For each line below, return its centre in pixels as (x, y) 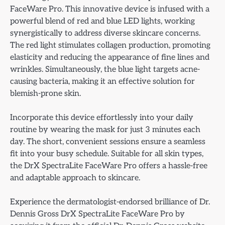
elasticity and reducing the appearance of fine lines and (110, 57)
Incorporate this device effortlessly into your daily (102, 117)
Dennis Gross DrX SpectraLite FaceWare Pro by (97, 214)
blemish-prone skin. (45, 93)
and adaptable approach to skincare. (75, 178)
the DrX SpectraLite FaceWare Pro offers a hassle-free (109, 165)
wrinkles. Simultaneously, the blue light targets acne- (105, 69)
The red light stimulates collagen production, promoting (110, 45)
